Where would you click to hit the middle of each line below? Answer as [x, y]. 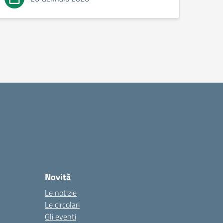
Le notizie [61, 193]
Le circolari [62, 205]
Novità [58, 177]
